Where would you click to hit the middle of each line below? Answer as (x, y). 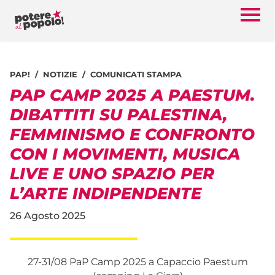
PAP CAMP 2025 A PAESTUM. (132, 95)
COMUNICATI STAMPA (136, 74)
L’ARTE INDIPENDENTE (106, 193)
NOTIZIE (60, 74)
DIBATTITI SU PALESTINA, (118, 114)
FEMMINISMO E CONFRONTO (132, 134)
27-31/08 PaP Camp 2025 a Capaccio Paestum (137, 261)
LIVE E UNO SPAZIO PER (112, 173)
